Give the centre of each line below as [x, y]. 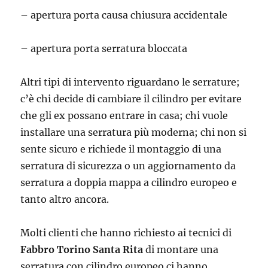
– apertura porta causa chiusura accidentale [124, 15]
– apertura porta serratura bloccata [104, 48]
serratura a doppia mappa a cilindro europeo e [129, 182]
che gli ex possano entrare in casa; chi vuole [124, 115]
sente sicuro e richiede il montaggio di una [121, 149]
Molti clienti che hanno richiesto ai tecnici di [126, 232]
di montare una [181, 249]
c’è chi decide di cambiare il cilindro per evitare [131, 98]
